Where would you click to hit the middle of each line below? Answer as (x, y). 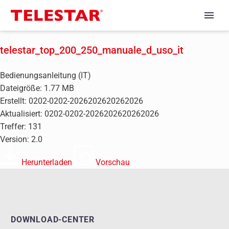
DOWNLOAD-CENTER (53, 220)
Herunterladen (47, 163)
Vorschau (113, 163)
